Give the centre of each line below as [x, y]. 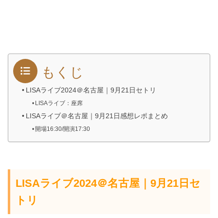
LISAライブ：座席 [59, 103]
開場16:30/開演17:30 [63, 129]
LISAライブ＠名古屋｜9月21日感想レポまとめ [97, 116]
